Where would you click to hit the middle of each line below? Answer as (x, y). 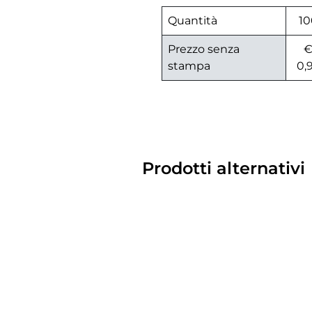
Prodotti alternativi (224, 169)
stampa (189, 66)
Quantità (193, 21)
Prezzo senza (204, 49)
